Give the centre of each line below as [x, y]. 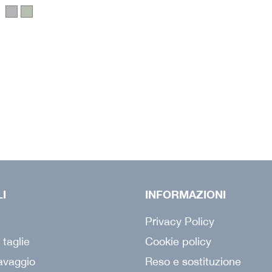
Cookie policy [178, 241]
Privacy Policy [180, 221]
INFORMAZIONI [185, 195]
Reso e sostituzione [193, 261]
